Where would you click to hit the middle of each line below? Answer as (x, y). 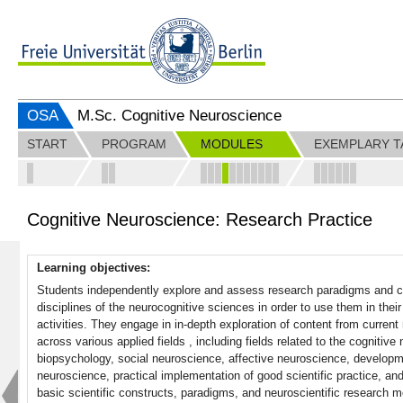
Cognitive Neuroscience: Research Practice (200, 220)
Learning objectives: (95, 267)
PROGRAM (134, 144)
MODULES (232, 144)
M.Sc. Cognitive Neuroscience (179, 116)
